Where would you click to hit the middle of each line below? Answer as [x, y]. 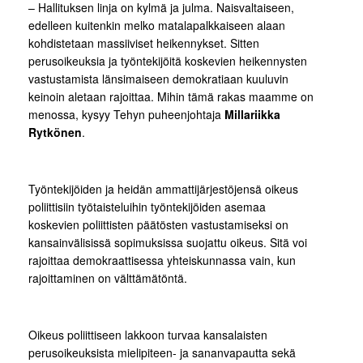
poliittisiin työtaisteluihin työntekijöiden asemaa [147, 207]
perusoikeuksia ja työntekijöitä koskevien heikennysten [168, 61]
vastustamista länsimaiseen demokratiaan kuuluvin [158, 79]
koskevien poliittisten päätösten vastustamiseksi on [158, 225]
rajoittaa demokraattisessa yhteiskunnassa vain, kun [162, 261]
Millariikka [252, 115]
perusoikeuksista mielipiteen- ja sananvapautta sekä [162, 353]
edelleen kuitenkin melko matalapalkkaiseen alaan [157, 26]
